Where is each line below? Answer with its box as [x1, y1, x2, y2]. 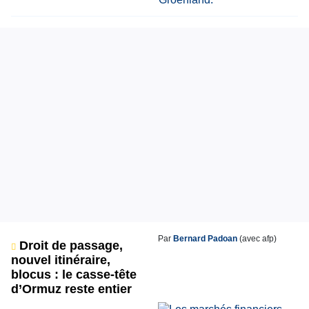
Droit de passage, [16, 239, 123, 252]
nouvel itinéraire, [11, 253, 110, 267]
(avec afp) [237, 234, 277, 243]
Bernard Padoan [172, 234, 237, 243]
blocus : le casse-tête [11, 268, 137, 281]
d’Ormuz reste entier [11, 282, 132, 296]
